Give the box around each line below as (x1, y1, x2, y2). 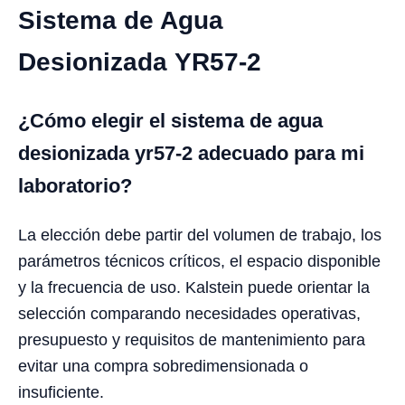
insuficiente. (18, 382, 104, 401)
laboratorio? (18, 174, 132, 197)
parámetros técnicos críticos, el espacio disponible (18, 251, 381, 270)
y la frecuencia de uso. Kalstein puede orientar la (18, 278, 370, 297)
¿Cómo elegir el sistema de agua (18, 108, 323, 132)
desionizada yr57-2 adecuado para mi (18, 141, 364, 165)
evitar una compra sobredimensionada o (18, 356, 308, 375)
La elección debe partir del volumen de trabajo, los (18, 225, 381, 244)
